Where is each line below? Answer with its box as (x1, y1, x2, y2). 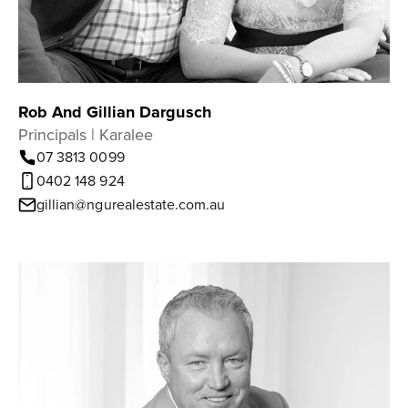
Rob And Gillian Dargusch (18, 102, 211, 122)
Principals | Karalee (18, 125, 153, 145)
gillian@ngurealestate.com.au (36, 196, 226, 214)
